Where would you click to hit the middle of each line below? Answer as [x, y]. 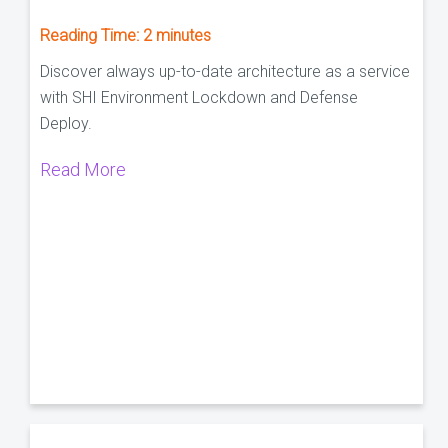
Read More [83, 169]
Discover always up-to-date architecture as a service [225, 71]
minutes [183, 35]
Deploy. [66, 123]
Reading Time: [91, 35]
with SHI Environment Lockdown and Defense [199, 97]
